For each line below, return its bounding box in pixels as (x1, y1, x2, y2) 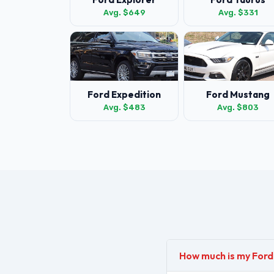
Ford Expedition (87, 89, 161, 100)
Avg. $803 (217, 103, 259, 112)
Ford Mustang (206, 89, 270, 100)
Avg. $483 (103, 103, 146, 112)
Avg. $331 (218, 8, 258, 17)
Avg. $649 (103, 8, 146, 17)
